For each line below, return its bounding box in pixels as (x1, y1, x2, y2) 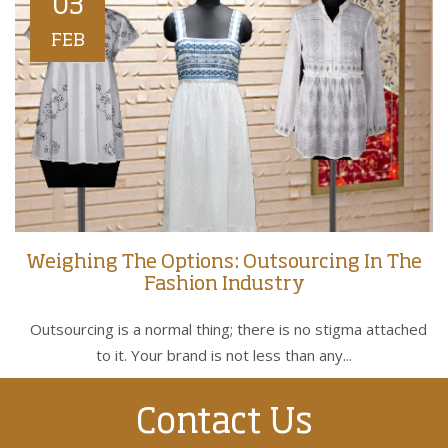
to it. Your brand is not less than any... (96, 345, 352, 366)
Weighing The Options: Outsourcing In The (26, 253, 422, 274)
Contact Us (135, 406, 313, 442)
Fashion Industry (143, 275, 305, 296)
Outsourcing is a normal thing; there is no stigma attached (21, 319, 427, 340)
